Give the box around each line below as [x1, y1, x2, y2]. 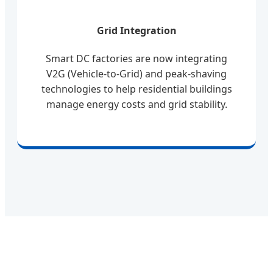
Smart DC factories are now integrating [46, 52, 227, 65]
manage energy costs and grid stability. [46, 97, 227, 111]
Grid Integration [96, 23, 177, 37]
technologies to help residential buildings [41, 82, 232, 96]
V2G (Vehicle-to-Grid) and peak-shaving [46, 67, 227, 80]
